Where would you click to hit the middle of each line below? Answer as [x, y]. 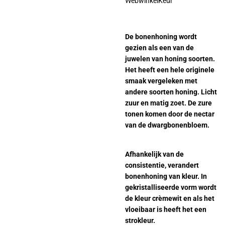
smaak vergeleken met [161, 81]
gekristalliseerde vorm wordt [171, 188]
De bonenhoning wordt [161, 37]
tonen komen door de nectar [170, 114]
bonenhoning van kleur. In [166, 177]
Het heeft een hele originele [170, 70]
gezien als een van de [159, 48]
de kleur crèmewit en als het [170, 199]
